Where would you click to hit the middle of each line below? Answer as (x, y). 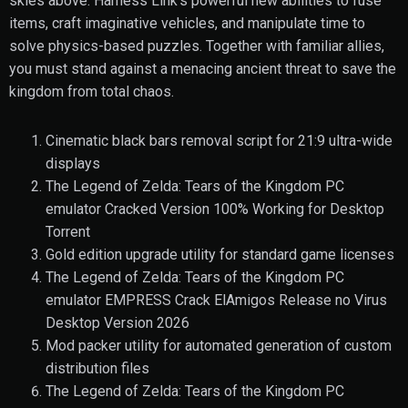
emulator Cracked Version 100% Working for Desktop (215, 209)
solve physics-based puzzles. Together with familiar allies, (197, 46)
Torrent (68, 231)
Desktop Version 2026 (117, 322)
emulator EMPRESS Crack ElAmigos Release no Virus (216, 300)
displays (73, 163)
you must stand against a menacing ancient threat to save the (203, 69)
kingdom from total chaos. (92, 92)
